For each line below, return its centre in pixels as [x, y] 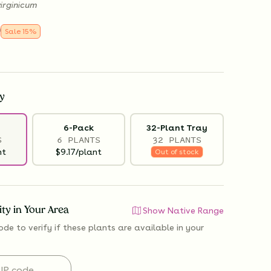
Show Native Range [183, 211]
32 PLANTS [177, 139]
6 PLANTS [78, 139]
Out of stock [177, 152]
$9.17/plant [78, 152]
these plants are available [119, 228]
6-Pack [78, 127]
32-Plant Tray [177, 127]
